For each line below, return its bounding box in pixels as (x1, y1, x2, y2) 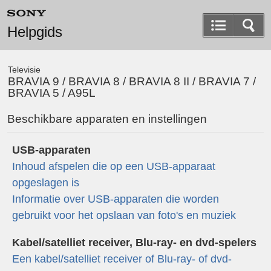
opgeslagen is (12, 176, 79, 189)
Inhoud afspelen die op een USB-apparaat (12, 160, 215, 172)
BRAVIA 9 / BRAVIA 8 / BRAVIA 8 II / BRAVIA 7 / (8, 75, 256, 88)
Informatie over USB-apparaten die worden (12, 192, 219, 205)
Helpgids (7, 24, 62, 40)
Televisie (8, 65, 41, 75)
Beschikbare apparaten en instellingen (7, 113, 207, 126)
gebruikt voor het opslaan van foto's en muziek (12, 209, 236, 221)
